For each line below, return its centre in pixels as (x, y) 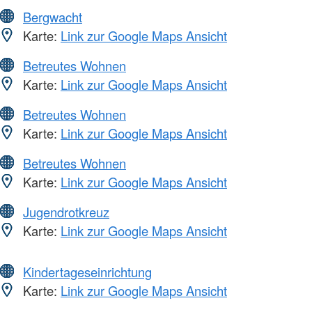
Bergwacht (53, 16)
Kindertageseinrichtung (87, 271)
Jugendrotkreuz (66, 211)
